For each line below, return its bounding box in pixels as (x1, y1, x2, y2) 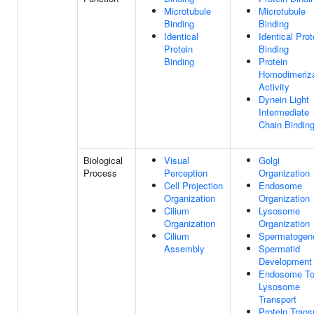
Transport (259, 292, 296, 306)
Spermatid (259, 242, 300, 255)
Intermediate (259, 105, 309, 118)
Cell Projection (164, 179, 223, 192)
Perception (164, 166, 207, 179)
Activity (259, 80, 289, 93)
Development (259, 254, 312, 268)
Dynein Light (259, 93, 309, 106)
